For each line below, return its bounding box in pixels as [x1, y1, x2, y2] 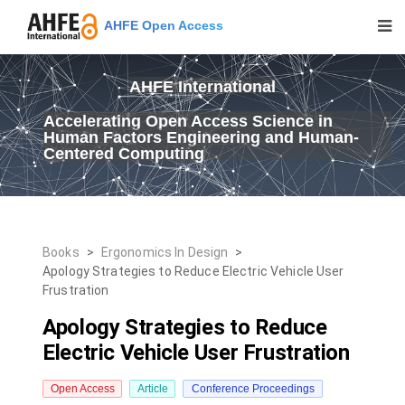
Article [137, 382, 168, 395]
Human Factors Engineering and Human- [43, 128, 359, 146]
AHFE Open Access [98, 17, 223, 33]
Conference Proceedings [191, 382, 315, 395]
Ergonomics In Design [100, 245, 229, 259]
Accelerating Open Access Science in [43, 112, 333, 130]
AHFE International [129, 78, 276, 96]
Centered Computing [43, 145, 204, 163]
